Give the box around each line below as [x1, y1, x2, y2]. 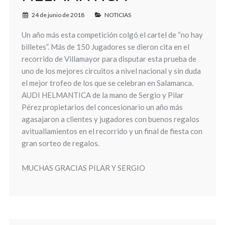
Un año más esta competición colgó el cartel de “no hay [21, 30, 203, 39]
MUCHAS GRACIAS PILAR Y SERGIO [21, 163, 145, 172]
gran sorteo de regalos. [21, 139, 99, 148]
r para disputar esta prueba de [97, 54, 196, 63]
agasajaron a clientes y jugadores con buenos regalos [21, 115, 199, 124]
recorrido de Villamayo [21, 54, 97, 63]
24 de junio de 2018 [31, 11, 84, 19]
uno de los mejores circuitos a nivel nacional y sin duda [21, 66, 201, 75]
